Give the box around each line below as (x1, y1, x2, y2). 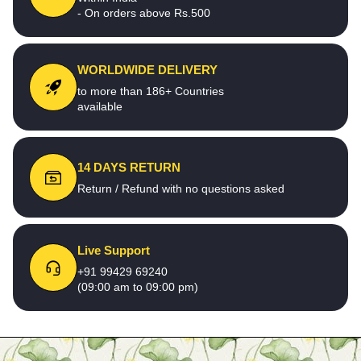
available (77, 99, 122, 113)
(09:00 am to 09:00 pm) (77, 280, 198, 293)
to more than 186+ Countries (77, 84, 224, 98)
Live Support (77, 243, 150, 257)
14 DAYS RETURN (77, 160, 180, 175)
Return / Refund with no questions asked (77, 182, 284, 196)
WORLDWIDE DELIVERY (77, 62, 218, 77)
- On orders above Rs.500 (77, 6, 210, 19)
